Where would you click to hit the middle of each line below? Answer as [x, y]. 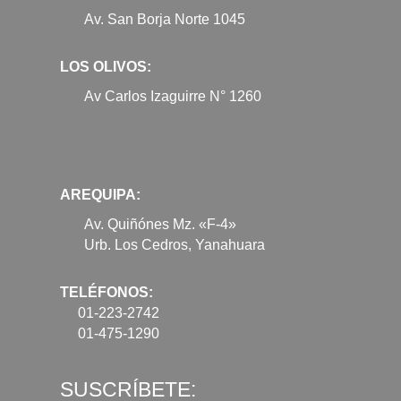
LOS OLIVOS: [106, 66]
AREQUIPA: [100, 194]
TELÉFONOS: [107, 292]
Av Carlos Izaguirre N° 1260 [173, 96]
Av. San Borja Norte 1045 [165, 19]
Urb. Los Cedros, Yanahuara [175, 244]
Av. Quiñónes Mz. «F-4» [160, 224]
